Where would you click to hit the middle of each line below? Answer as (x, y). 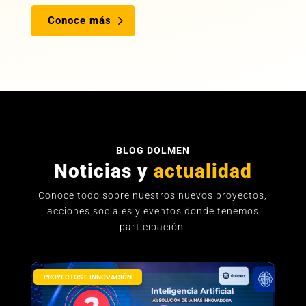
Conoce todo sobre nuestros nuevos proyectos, (153, 196)
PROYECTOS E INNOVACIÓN (87, 277)
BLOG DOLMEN (153, 151)
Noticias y (101, 171)
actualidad (200, 171)
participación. (153, 227)
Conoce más (79, 21)
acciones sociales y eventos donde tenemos (153, 211)
